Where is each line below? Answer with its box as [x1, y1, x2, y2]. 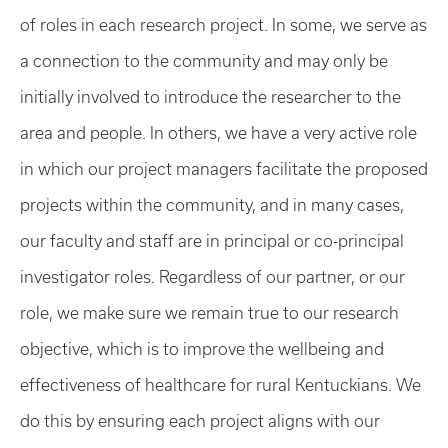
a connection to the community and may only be [20, 52, 388, 70]
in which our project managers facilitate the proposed [20, 160, 428, 178]
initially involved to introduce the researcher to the [20, 88, 401, 106]
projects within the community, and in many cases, [20, 196, 404, 214]
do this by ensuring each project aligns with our [20, 412, 380, 430]
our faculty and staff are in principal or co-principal [20, 232, 404, 250]
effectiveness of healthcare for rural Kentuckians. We [20, 376, 421, 394]
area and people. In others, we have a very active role [20, 124, 417, 142]
